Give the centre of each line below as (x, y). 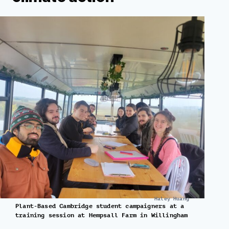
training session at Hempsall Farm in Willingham (102, 215)
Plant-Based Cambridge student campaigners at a (100, 206)
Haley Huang (172, 198)
